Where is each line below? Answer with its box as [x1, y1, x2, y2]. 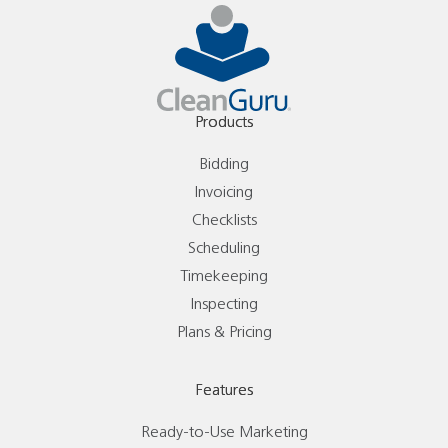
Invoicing [195, 185, 253, 201]
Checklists [191, 213, 257, 229]
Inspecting [190, 297, 258, 313]
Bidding [199, 157, 249, 173]
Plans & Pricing [176, 325, 272, 341]
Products [195, 115, 253, 131]
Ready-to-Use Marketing [140, 425, 308, 441]
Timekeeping [180, 269, 268, 285]
